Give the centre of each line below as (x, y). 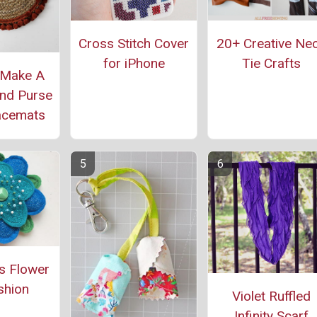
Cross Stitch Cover (134, 44)
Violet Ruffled (271, 296)
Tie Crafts (271, 64)
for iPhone (134, 64)
